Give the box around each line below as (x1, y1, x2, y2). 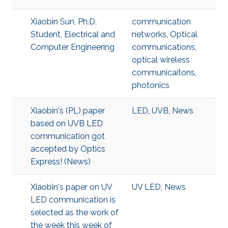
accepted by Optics (31, 144, 105, 154)
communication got (31, 131, 105, 141)
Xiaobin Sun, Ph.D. (31, 17, 97, 26)
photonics (132, 80, 169, 90)
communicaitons (132, 68, 195, 77)
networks (132, 30, 166, 39)
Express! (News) (31, 157, 91, 166)
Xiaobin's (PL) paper (31, 106, 105, 116)
